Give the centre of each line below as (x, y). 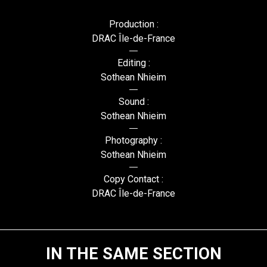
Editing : (133, 63)
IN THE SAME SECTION (133, 254)
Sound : (133, 101)
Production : (133, 24)
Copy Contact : (133, 179)
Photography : (133, 140)
